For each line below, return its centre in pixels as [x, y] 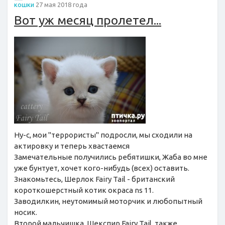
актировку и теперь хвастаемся [72, 146]
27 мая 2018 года [61, 5]
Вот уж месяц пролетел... [88, 20]
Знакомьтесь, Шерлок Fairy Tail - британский [94, 179]
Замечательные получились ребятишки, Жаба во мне [111, 157]
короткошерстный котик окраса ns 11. [84, 190]
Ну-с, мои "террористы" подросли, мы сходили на [103, 135]
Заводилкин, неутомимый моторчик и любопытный [108, 201]
